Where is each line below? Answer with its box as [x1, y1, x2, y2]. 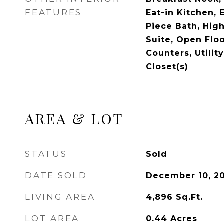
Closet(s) [145, 62, 188, 71]
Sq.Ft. [175, 192, 203, 202]
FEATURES [25, 7, 82, 17]
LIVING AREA [25, 192, 95, 202]
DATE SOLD [25, 170, 87, 180]
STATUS [25, 149, 67, 159]
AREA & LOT [25, 109, 124, 128]
